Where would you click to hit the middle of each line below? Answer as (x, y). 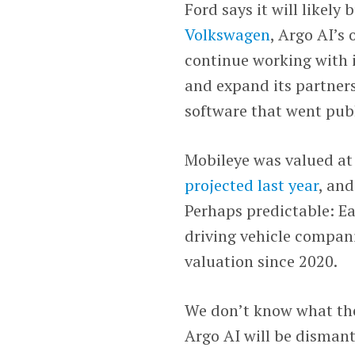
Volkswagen (228, 34)
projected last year (252, 185)
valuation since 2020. (261, 261)
